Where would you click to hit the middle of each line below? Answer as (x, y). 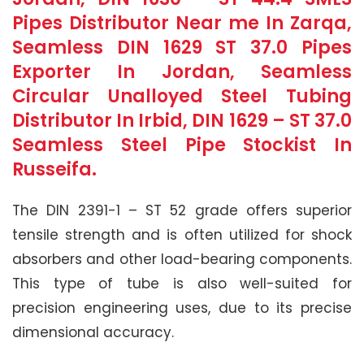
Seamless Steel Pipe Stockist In (182, 145)
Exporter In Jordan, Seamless (182, 71)
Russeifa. (54, 169)
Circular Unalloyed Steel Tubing (182, 96)
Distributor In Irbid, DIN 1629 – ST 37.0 (182, 120)
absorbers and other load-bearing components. (182, 259)
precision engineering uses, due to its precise (182, 308)
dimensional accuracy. (93, 332)
